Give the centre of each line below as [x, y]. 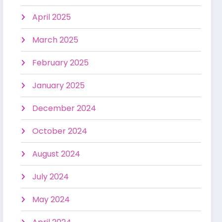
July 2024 [51, 176]
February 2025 [61, 62]
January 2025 [59, 85]
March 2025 [55, 40]
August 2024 [56, 154]
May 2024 [51, 199]
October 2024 [60, 131]
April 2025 [52, 17]
